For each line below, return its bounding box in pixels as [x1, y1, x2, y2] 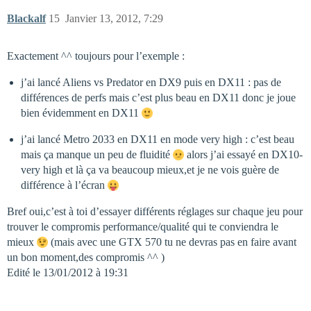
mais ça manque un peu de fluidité [21, 149, 173, 161]
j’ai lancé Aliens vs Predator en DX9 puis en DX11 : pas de [21, 76, 281, 89]
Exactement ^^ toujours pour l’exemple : [7, 50, 185, 62]
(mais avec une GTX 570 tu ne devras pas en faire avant [48, 236, 296, 249]
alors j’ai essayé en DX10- [184, 149, 303, 161]
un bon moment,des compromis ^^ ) [7, 251, 165, 264]
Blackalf [7, 12, 46, 25]
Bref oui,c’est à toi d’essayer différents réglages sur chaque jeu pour [7, 205, 303, 218]
